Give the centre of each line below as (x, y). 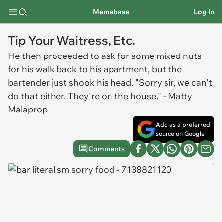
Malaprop (28, 109)
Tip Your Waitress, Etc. (72, 40)
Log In (204, 12)
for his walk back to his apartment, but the (95, 69)
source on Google (180, 134)
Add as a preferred (183, 125)
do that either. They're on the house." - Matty (100, 96)
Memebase (111, 12)
